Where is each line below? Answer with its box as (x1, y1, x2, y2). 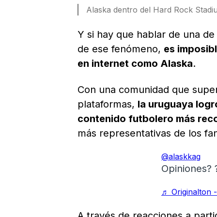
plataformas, (77, 98, 138, 110)
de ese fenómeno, (77, 43, 164, 55)
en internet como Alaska (77, 58, 193, 70)
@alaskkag (161, 152, 201, 162)
